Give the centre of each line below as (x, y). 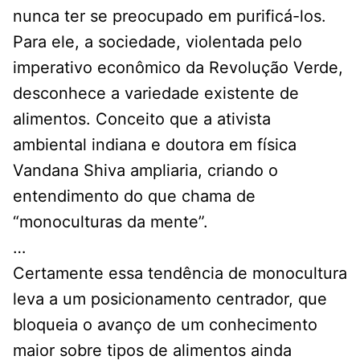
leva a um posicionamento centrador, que (170, 299)
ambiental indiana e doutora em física (155, 144)
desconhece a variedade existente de (156, 93)
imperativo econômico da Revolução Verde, (178, 67)
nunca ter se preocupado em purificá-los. (170, 16)
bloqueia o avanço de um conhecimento (165, 324)
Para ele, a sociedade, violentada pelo (157, 41)
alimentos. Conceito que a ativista (142, 119)
